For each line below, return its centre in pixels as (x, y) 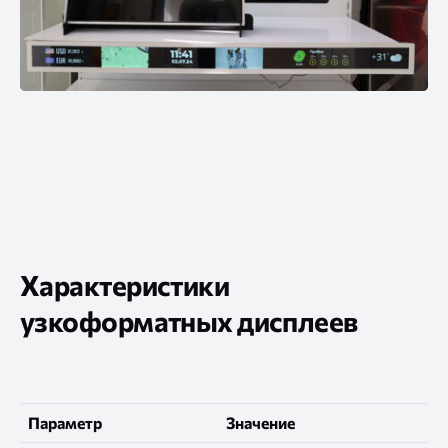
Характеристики (125, 285)
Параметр (64, 423)
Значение (260, 423)
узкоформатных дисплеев (189, 321)
